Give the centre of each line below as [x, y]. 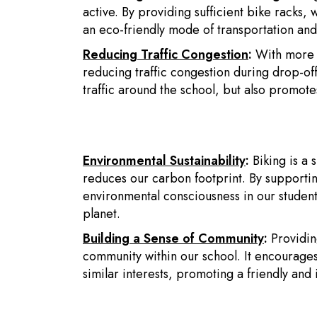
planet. [102, 214]
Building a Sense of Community [173, 238]
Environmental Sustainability [164, 161]
